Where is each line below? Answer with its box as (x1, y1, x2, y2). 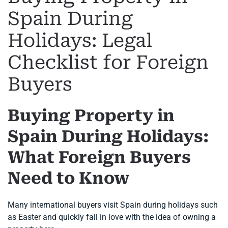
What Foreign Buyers (8, 148, 191, 167)
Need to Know (8, 168, 129, 188)
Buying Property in (8, 106, 175, 125)
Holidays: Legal (8, 30, 152, 51)
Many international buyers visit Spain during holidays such (8, 200, 218, 210)
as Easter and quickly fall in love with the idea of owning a (8, 212, 216, 222)
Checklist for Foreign (8, 51, 209, 73)
